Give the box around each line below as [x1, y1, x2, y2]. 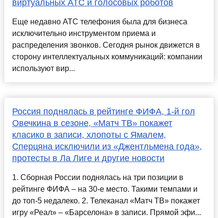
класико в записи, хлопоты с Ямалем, [12, 130, 166, 140]
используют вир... [12, 64, 75, 73]
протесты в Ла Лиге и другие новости [12, 153, 164, 163]
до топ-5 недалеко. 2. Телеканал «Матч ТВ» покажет [12, 197, 200, 205]
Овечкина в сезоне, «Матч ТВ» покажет [12, 118, 172, 128]
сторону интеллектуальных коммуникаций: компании [12, 53, 202, 61]
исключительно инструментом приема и [12, 29, 156, 38]
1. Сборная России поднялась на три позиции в [12, 173, 183, 182]
